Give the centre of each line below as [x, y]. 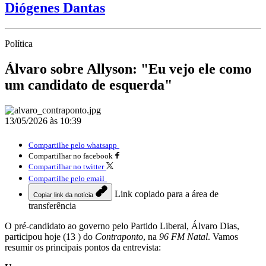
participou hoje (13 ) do [50, 236]
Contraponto [119, 236]
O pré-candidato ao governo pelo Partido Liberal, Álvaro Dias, [122, 226]
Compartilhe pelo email [66, 178]
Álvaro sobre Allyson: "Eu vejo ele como [128, 69]
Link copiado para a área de [167, 194]
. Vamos [223, 236]
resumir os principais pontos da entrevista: [83, 247]
